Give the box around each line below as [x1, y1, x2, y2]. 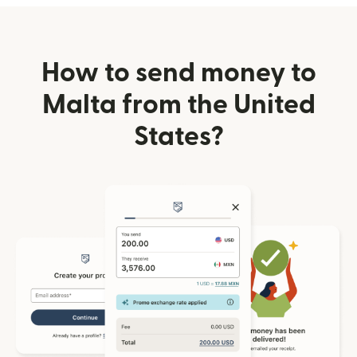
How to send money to [41, 59, 316, 86]
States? [133, 123, 224, 150]
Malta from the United [41, 91, 316, 118]
